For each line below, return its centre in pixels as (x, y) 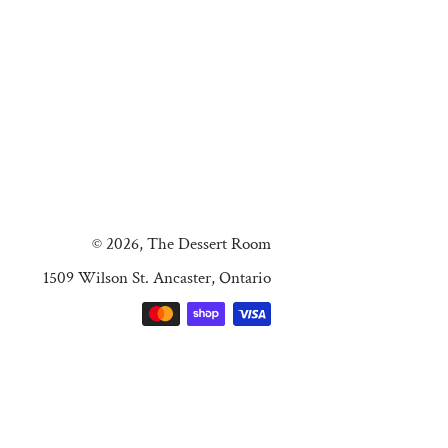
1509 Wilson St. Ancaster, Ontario (156, 278)
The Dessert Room (208, 244)
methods (298, 341)
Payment (299, 315)
